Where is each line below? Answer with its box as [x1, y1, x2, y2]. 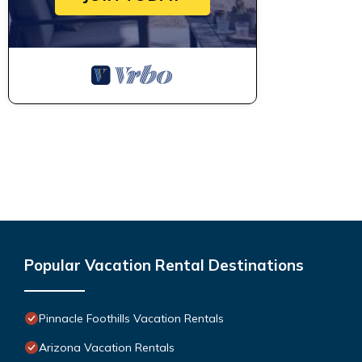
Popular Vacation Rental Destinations [24, 255, 304, 275]
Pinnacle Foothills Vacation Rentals [39, 310, 224, 326]
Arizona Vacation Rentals [39, 339, 175, 355]
